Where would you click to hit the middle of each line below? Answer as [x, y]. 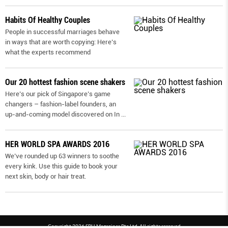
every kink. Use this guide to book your [61, 166]
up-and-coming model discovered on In [62, 114]
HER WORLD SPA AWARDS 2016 [57, 144]
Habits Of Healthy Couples [48, 20]
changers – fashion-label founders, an [61, 104]
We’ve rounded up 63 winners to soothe [62, 156]
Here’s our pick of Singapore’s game [58, 94]
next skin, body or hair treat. [46, 176]
